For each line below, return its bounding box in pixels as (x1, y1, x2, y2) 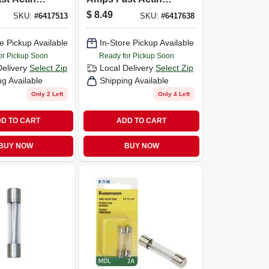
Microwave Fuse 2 (86, 5, 169, 16)
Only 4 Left (157, 90, 190, 97)
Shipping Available (100, 76, 169, 85)
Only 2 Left (31, 90, 64, 97)
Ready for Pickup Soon (99, 51, 175, 60)
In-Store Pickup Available (100, 38, 195, 47)
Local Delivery (100, 63, 154, 73)
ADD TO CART (116, 116, 167, 125)
